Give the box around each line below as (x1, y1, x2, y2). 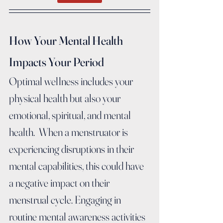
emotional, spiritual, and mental (9, 108, 133, 122)
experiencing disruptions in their (9, 142, 136, 156)
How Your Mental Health (9, 33, 125, 48)
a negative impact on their (9, 176, 111, 190)
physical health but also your (9, 91, 122, 106)
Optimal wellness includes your (9, 74, 135, 89)
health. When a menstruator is (9, 125, 130, 139)
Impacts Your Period (9, 55, 104, 70)
